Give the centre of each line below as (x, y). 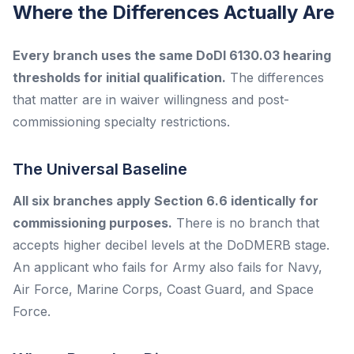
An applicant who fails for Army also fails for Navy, (168, 267)
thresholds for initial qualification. (119, 77)
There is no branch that (246, 222)
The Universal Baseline (100, 169)
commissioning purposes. (92, 222)
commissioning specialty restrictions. (121, 121)
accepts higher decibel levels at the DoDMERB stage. (171, 245)
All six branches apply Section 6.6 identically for (166, 200)
